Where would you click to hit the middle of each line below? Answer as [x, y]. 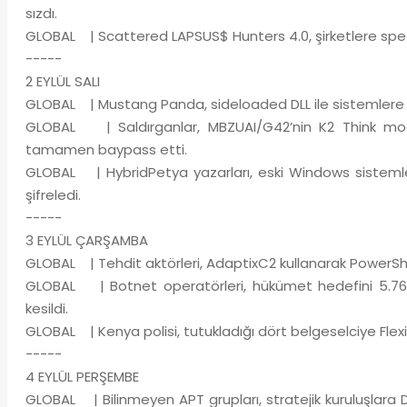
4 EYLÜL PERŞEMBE [82, 377]
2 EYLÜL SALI [62, 81]
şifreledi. [53, 195]
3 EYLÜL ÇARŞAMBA [86, 240]
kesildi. [46, 308]
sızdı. [41, 13]
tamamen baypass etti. [106, 149]
